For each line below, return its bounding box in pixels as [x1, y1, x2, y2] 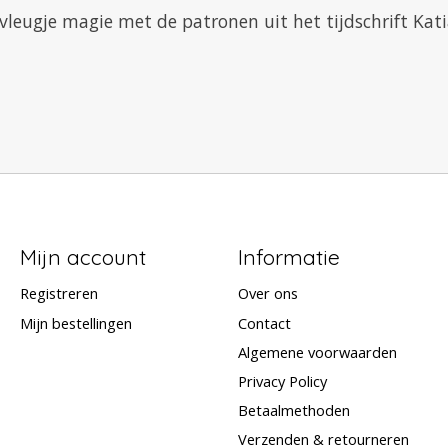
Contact [237, 312, 291, 333]
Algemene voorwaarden [237, 341, 397, 362]
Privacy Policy [237, 370, 327, 391]
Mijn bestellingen [19, 312, 132, 333]
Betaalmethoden [237, 400, 350, 421]
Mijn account [19, 244, 146, 271]
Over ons [237, 283, 298, 304]
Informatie [237, 244, 340, 271]
